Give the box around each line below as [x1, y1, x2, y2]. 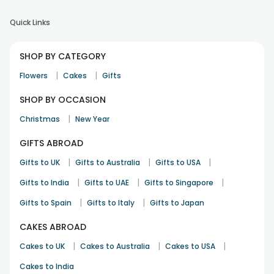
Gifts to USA [155, 157, 201, 168]
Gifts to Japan [150, 198, 204, 208]
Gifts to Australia [75, 157, 140, 168]
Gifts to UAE [84, 177, 129, 188]
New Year [75, 114, 109, 124]
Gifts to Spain [20, 198, 72, 208]
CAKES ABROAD [20, 221, 86, 233]
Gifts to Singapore [144, 177, 213, 188]
